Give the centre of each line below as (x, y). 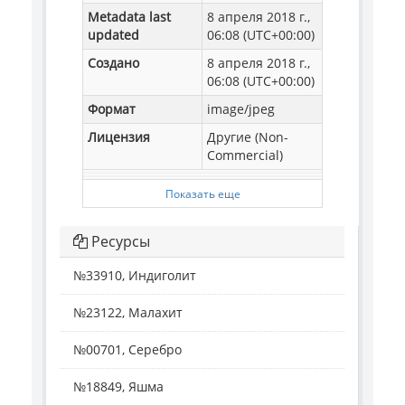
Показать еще (202, 193)
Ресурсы (119, 241)
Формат (112, 109)
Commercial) (245, 155)
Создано (113, 63)
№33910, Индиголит (135, 275)
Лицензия (119, 137)
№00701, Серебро (127, 349)
